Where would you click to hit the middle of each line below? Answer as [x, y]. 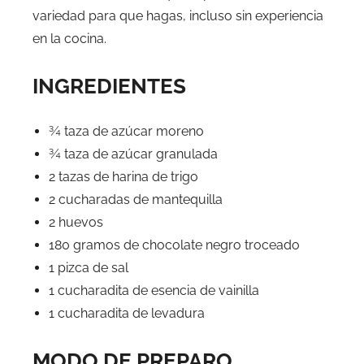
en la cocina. [69, 38]
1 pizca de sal [89, 267]
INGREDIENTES [109, 86]
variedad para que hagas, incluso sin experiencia [178, 15]
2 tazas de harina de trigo [123, 176]
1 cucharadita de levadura [127, 313]
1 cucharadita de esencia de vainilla [154, 290]
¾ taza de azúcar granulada [133, 154]
